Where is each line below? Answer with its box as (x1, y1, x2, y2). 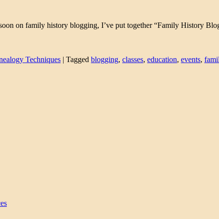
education (147, 55, 177, 64)
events (181, 55, 200, 64)
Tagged (66, 55, 89, 64)
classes (122, 55, 143, 64)
